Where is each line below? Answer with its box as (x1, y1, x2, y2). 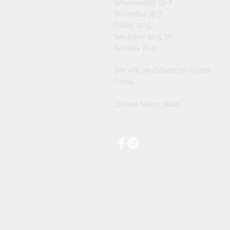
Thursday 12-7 (113, 9, 162, 19)
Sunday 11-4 (113, 43, 156, 53)
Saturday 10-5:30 (113, 32, 172, 42)
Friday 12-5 (113, 21, 151, 30)
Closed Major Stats (113, 100, 179, 109)
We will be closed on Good (113, 66, 209, 75)
